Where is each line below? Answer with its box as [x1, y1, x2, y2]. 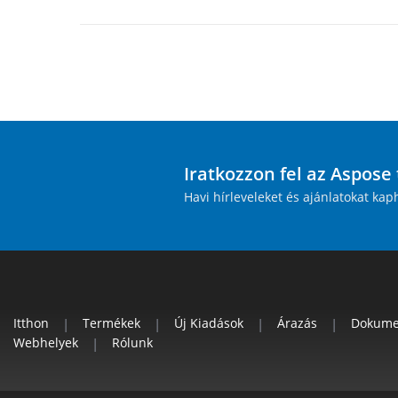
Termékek [83, 314, 140, 332]
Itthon [13, 314, 49, 332]
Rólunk [112, 334, 153, 352]
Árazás [277, 314, 317, 332]
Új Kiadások [174, 314, 243, 332]
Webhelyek [13, 334, 78, 352]
